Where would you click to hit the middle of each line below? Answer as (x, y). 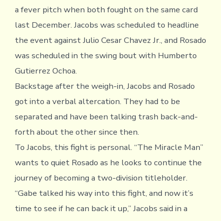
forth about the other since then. (77, 132)
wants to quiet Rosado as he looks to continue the (108, 162)
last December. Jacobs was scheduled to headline (107, 25)
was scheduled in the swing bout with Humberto (106, 55)
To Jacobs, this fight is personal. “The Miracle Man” (109, 147)
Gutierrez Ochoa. (46, 71)
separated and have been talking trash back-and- (106, 116)
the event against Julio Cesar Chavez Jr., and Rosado (110, 40)
